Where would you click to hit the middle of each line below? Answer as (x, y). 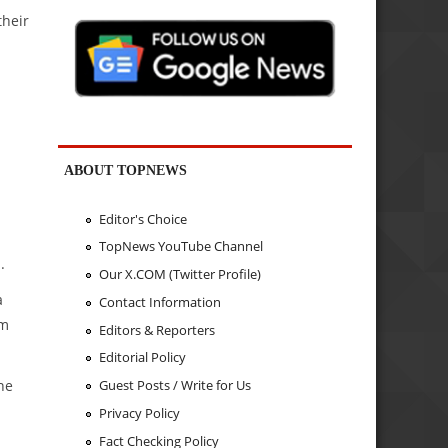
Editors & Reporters (156, 329)
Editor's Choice (142, 218)
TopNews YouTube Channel (180, 246)
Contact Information (159, 301)
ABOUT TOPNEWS (126, 170)
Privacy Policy (139, 412)
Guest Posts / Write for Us (174, 385)
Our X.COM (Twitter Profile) (179, 274)
